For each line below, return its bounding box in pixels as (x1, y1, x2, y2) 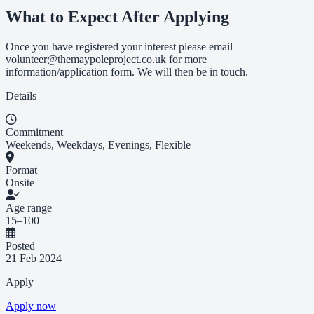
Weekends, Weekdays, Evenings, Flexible (6, 138, 191, 151)
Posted (6, 239, 35, 252)
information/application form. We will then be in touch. (6, 65, 248, 78)
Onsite (6, 176, 34, 189)
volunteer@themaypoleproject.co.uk (6, 53, 166, 65)
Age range (6, 201, 52, 214)
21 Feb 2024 (6, 252, 62, 264)
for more (166, 53, 207, 65)
